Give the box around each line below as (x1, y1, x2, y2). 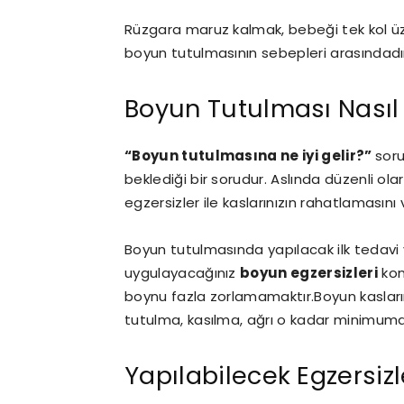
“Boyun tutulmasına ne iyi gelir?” (124, 146, 375, 165)
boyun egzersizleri (240, 263, 378, 282)
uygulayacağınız (124, 263, 241, 282)
